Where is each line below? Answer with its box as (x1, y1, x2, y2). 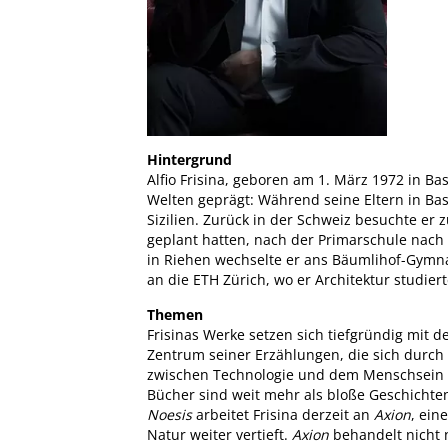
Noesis (147, 404, 192, 424)
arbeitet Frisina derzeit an (192, 404, 374, 424)
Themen (147, 304, 203, 324)
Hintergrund (147, 149, 232, 169)
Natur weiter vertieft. (147, 424, 292, 444)
